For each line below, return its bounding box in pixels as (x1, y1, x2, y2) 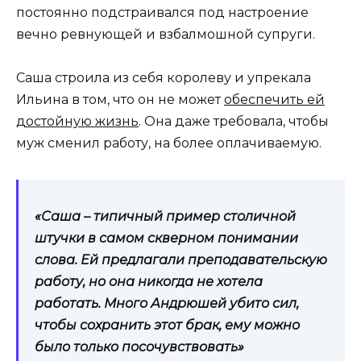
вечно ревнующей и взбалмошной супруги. (16, 26, 315, 42)
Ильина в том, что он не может (16, 91, 224, 107)
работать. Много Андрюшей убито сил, (35, 295, 299, 311)
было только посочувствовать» (35, 338, 244, 355)
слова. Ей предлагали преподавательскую (35, 251, 327, 268)
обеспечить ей (224, 91, 325, 107)
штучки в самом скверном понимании (35, 230, 298, 246)
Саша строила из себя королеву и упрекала (16, 69, 311, 85)
